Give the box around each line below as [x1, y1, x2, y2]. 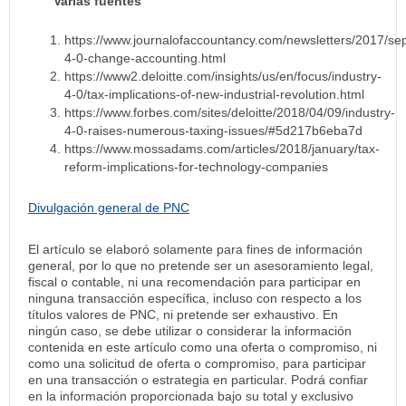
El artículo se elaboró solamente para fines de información [28, 241, 362, 256]
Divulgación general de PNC [28, 199, 189, 215]
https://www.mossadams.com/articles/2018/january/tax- [64, 140, 380, 156]
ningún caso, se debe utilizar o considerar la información [28, 323, 352, 338]
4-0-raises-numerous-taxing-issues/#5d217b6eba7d [64, 122, 362, 138]
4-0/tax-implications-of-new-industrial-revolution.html [64, 86, 364, 101]
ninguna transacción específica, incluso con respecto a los [28, 290, 362, 305]
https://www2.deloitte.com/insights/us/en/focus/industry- [64, 68, 382, 83]
